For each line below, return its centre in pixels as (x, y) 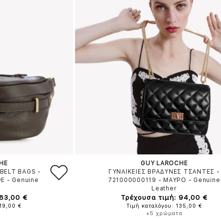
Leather (164, 188)
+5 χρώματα (164, 213)
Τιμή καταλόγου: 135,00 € (164, 206)
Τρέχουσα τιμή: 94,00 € (164, 197)
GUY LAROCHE (164, 163)
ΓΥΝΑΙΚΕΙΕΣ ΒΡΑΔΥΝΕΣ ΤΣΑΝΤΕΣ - (164, 172)
